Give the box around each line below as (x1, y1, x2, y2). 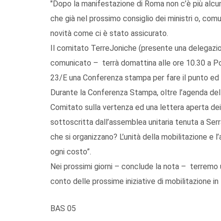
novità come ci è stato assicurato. (50, 28, 168, 38)
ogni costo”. (50, 147, 91, 156)
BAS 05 (50, 203, 78, 213)
